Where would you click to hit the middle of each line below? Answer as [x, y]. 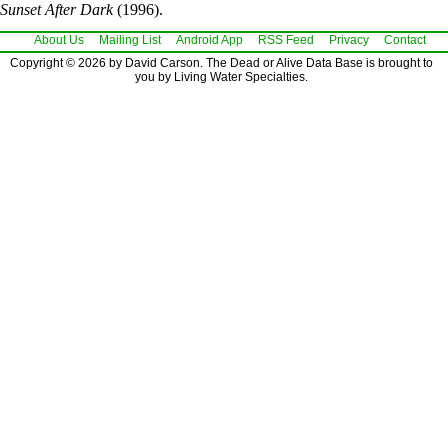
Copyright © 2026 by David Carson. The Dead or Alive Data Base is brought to [221, 62]
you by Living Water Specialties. [221, 76]
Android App [209, 39]
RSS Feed [286, 39]
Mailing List [130, 39]
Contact [405, 39]
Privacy [349, 39]
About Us [59, 39]
